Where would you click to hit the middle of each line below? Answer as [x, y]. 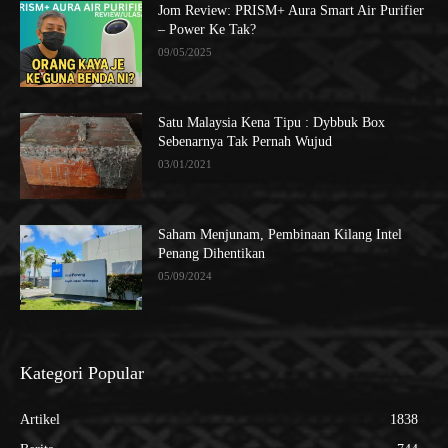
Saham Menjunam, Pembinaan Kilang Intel [280, 234]
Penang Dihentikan [212, 253]
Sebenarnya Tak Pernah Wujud [245, 141]
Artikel [40, 420]
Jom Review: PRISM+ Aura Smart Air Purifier [291, 11]
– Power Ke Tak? [207, 30]
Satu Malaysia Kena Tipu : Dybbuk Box [272, 122]
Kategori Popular [82, 373]
